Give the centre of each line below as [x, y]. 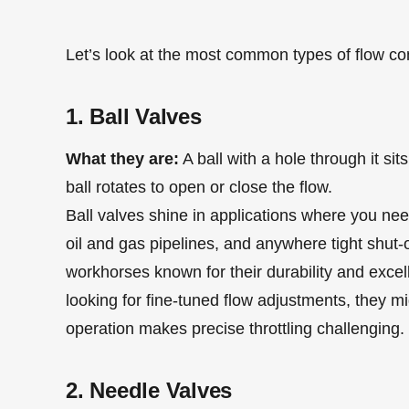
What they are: [122, 158]
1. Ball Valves [134, 116]
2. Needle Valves [149, 390]
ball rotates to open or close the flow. [199, 187]
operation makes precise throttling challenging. [235, 328]
